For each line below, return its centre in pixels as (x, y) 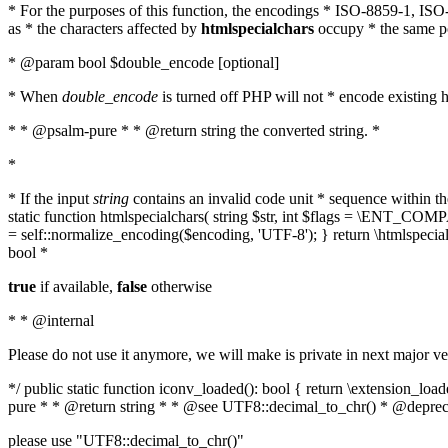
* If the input (50, 198)
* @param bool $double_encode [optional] (143, 62)
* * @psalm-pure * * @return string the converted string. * (194, 130)
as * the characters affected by (104, 28)
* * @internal (51, 320)
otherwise (179, 286)
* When (35, 96)
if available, (76, 286)
